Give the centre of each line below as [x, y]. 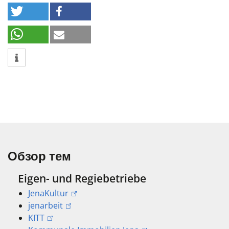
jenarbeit [45, 205]
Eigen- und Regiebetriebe [82, 179]
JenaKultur [48, 193]
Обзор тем [39, 156]
